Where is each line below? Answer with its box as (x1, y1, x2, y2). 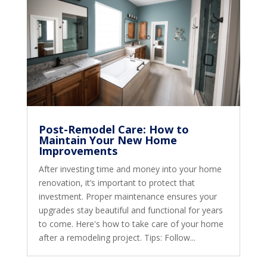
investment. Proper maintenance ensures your (38, 190, 217, 202)
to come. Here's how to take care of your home (38, 218, 223, 229)
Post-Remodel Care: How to (38, 122, 189, 136)
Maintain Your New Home (38, 132, 177, 147)
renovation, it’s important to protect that (38, 176, 195, 188)
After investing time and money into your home (38, 163, 222, 175)
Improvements (38, 143, 117, 158)
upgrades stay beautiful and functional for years (38, 204, 223, 216)
